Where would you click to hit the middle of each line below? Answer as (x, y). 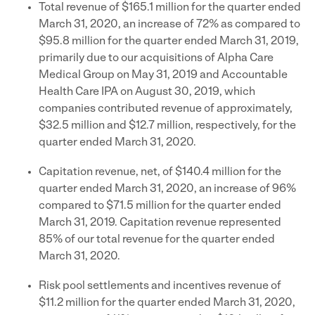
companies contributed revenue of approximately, (166, 109)
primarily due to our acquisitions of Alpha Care (156, 58)
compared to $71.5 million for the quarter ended (160, 206)
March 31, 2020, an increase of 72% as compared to (169, 25)
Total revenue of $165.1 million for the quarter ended (170, 8)
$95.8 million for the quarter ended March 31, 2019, (169, 41)
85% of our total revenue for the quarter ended (157, 240)
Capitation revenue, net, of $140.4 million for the (160, 172)
